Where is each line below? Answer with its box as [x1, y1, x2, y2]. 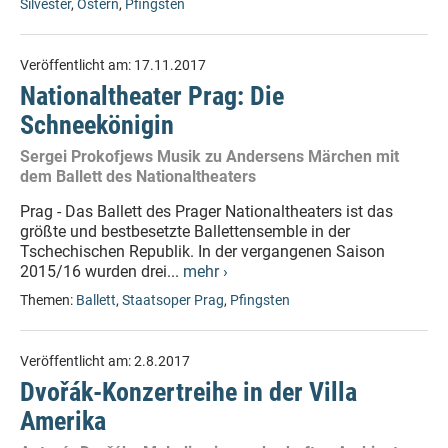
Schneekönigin [20, 110, 174, 140]
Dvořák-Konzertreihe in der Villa [20, 377, 357, 407]
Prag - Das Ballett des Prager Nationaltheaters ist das [20, 202, 393, 221]
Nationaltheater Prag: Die [20, 81, 284, 111]
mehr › [183, 262, 228, 281]
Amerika [20, 406, 106, 436]
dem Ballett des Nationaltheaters [20, 167, 256, 186]
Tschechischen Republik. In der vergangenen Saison [20, 242, 385, 261]
